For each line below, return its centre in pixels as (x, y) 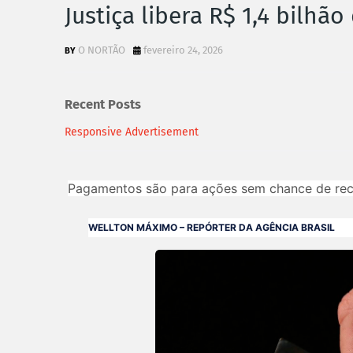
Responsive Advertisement (132, 132)
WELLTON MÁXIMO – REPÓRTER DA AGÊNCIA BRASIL (212, 227)
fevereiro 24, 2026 (183, 50)
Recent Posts (103, 105)
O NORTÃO (102, 50)
